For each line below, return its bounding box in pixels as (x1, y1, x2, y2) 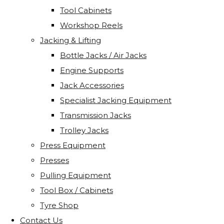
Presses (40, 155, 69, 165)
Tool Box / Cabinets (40, 185, 113, 195)
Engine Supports (60, 65, 123, 75)
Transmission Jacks (60, 110, 131, 120)
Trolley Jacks (60, 125, 108, 135)
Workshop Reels (60, 20, 122, 30)
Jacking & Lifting (40, 35, 101, 45)
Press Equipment (40, 140, 105, 150)
